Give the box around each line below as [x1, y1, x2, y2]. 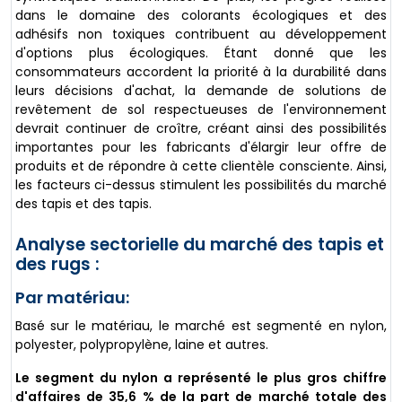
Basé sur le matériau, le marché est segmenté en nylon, [15, 316, 387, 335]
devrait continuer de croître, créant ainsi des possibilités [15, 118, 387, 137]
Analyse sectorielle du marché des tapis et [15, 232, 384, 257]
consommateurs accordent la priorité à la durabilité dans [15, 62, 387, 81]
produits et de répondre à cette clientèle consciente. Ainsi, [15, 156, 387, 175]
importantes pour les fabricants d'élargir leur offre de [15, 137, 387, 156]
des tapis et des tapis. [15, 194, 152, 213]
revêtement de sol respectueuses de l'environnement [15, 100, 387, 118]
